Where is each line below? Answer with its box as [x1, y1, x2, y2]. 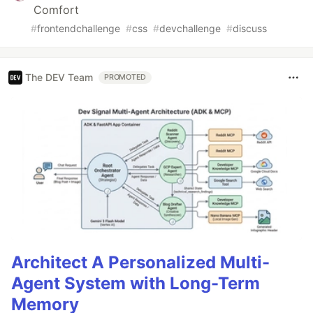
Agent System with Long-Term [11, 273, 260, 294]
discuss [233, 22, 267, 34]
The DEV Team [25, 71, 93, 84]
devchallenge [159, 22, 221, 34]
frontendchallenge [37, 22, 120, 34]
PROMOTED [104, 72, 147, 82]
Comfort [34, 2, 79, 17]
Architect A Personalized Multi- [11, 252, 270, 273]
